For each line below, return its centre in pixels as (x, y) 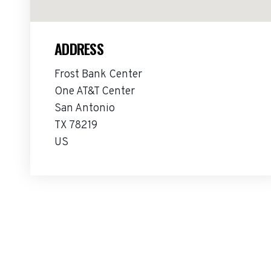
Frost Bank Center (98, 75)
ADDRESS (79, 48)
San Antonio (85, 109)
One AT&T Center (95, 92)
